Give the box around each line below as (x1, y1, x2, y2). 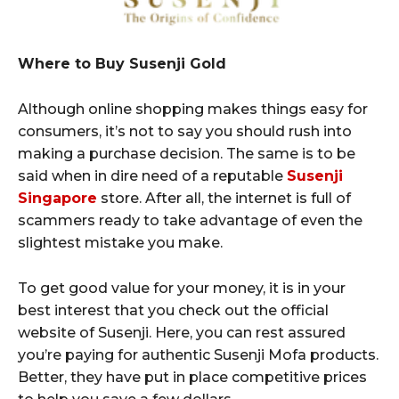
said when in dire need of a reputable (18, 167, 287, 184)
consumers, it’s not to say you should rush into (18, 122, 352, 140)
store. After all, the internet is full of (97, 189, 351, 207)
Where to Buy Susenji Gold (18, 54, 226, 72)
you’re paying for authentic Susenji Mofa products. (18, 346, 379, 363)
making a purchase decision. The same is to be (18, 144, 355, 162)
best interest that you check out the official (18, 301, 329, 319)
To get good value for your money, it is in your (18, 279, 346, 297)
